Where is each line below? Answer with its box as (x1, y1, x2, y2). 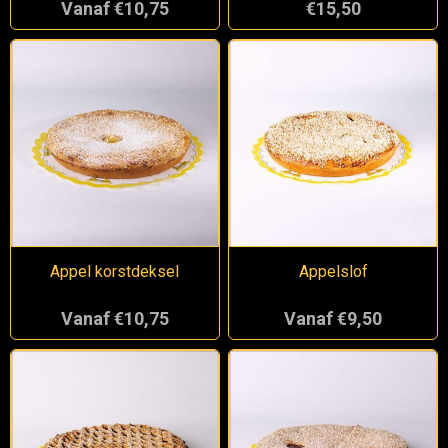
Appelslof (298, 262, 368, 282)
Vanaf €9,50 (284, 308, 383, 330)
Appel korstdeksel (50, 262, 180, 282)
